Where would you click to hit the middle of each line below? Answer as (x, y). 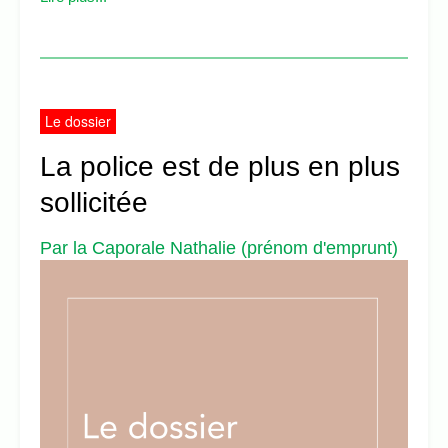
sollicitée (94, 203)
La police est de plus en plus (220, 167)
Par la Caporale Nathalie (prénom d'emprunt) (219, 248)
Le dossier (78, 121)
